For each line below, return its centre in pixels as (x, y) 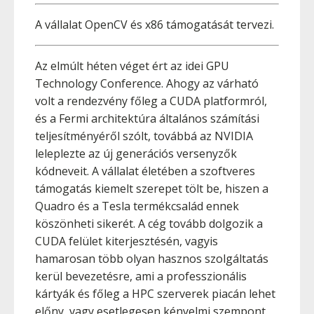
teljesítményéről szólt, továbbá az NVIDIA (144, 136)
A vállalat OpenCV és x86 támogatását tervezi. (155, 25)
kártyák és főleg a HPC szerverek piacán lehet (155, 294)
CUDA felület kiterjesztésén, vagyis (127, 241)
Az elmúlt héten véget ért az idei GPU (132, 66)
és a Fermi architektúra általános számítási (147, 118)
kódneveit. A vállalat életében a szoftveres (145, 171)
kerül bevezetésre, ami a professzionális (141, 276)
